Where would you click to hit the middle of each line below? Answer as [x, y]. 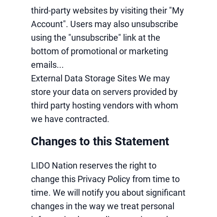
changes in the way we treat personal [103, 206]
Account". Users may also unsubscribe [105, 24]
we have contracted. [70, 119]
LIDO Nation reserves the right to [94, 165]
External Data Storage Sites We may [101, 78]
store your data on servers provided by [104, 92]
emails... [47, 65]
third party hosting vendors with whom [105, 105]
